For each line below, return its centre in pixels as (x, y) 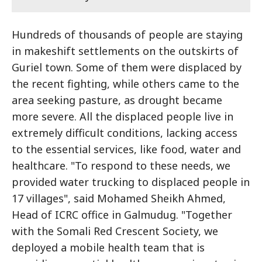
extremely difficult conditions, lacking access (125, 133)
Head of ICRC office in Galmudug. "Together (122, 215)
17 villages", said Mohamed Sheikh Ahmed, (119, 198)
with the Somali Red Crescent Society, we (115, 231)
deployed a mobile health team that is (108, 247)
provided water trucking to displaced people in (131, 182)
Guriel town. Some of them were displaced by (127, 67)
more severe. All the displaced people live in (123, 116)
